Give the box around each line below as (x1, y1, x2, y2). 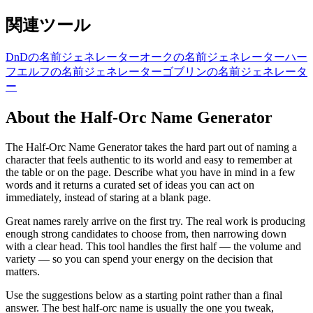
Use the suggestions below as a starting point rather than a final (6, 289, 282, 301)
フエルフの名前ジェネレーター (6, 65, 162, 78)
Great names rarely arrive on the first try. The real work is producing (6, 214, 305, 227)
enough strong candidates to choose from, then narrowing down (6, 227, 286, 240)
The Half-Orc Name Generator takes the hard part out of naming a (6, 140, 297, 153)
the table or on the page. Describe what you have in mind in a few (6, 166, 296, 178)
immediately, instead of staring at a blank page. (6, 191, 211, 203)
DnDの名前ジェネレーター (6, 50, 140, 63)
